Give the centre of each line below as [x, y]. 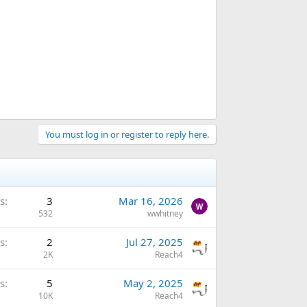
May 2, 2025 [153, 283]
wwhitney [165, 214]
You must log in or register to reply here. [127, 135]
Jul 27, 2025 [155, 242]
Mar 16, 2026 [151, 201]
